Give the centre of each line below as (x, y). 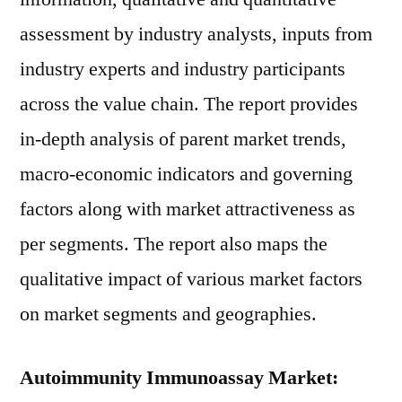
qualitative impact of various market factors (191, 279)
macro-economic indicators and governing (186, 174)
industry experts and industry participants (183, 69)
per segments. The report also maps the (174, 244)
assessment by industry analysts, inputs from (196, 34)
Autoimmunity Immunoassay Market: (179, 378)
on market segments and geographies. (168, 314)
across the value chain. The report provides (189, 104)
